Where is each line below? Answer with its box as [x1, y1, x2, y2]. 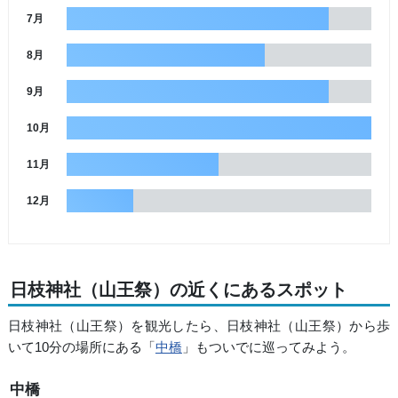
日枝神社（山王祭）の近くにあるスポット [9, 280, 347, 300]
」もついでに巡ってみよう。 [181, 338, 355, 354]
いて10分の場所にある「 [7, 338, 155, 354]
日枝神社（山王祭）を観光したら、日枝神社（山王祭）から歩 [7, 317, 391, 333]
